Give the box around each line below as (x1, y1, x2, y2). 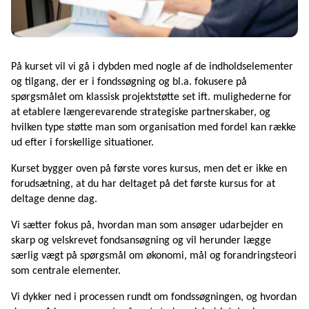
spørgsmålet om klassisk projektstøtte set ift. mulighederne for (11, 91, 292, 103)
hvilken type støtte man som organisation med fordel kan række (11, 121, 296, 133)
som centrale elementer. (11, 265, 126, 277)
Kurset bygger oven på (11, 163, 111, 175)
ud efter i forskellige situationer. (11, 137, 154, 148)
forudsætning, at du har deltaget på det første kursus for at (11, 178, 275, 190)
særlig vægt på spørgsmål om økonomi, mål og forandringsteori (11, 250, 297, 261)
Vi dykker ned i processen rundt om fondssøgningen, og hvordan (11, 291, 297, 303)
